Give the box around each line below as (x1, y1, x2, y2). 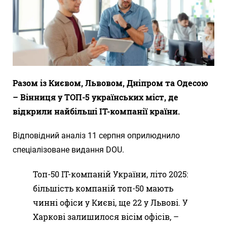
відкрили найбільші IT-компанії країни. (13, 105, 182, 117)
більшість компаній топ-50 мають (33, 182, 173, 194)
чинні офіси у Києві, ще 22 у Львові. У (33, 197, 188, 208)
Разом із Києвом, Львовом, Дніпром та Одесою (13, 77, 208, 88)
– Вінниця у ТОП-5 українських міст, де (13, 91, 178, 102)
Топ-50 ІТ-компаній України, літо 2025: (33, 168, 188, 179)
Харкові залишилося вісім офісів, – (33, 211, 179, 222)
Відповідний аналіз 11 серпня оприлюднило (13, 130, 180, 140)
